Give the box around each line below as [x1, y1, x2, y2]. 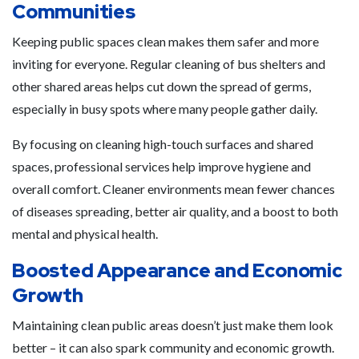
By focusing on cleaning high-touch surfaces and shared [12, 136, 313, 151]
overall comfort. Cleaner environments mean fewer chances [12, 181, 335, 196]
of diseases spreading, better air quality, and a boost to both [12, 204, 338, 219]
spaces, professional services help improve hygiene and [12, 159, 311, 174]
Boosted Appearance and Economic [12, 258, 342, 283]
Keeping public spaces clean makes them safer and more [12, 34, 319, 49]
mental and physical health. [12, 226, 158, 241]
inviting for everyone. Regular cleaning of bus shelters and [12, 56, 325, 71]
